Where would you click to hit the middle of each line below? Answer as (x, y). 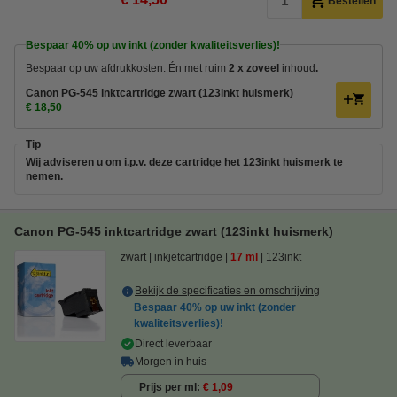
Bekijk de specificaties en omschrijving (227, 290)
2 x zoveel (255, 68)
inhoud (299, 68)
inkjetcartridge (188, 257)
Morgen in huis (171, 361)
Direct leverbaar (173, 343)
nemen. (44, 176)
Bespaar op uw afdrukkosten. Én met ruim (127, 68)
